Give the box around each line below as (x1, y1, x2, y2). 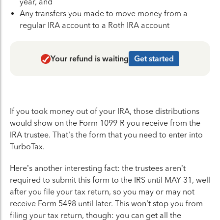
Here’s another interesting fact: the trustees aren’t (10, 164, 186, 173)
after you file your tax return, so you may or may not (10, 187, 194, 196)
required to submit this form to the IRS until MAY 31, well (10, 175, 210, 185)
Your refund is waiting (51, 54, 129, 63)
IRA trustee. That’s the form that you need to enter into (10, 130, 203, 139)
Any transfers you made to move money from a (20, 9, 188, 18)
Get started (134, 54, 174, 63)
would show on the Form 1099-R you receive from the (10, 118, 200, 128)
